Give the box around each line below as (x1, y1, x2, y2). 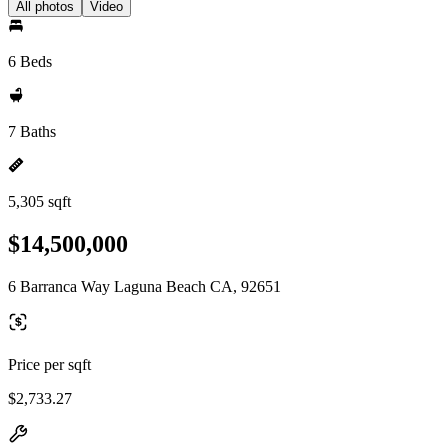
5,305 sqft (8, 193, 71, 210)
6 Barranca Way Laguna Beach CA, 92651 (8, 277, 281, 295)
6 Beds (8, 53, 52, 70)
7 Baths (8, 123, 56, 140)
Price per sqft (8, 355, 91, 373)
